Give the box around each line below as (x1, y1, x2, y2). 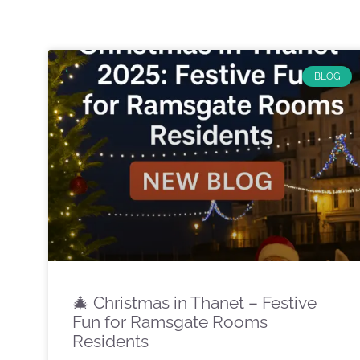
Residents (72, 330, 149, 351)
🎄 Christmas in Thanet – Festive (72, 292, 317, 313)
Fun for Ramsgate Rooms (72, 311, 268, 332)
